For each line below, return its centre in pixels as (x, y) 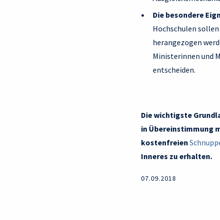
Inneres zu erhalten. (177, 156)
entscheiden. (174, 70)
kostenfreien (165, 143)
